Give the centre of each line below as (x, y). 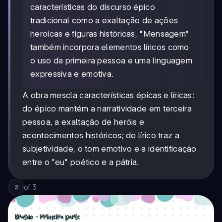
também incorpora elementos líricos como (110, 47)
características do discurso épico (93, 7)
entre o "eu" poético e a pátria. (81, 162)
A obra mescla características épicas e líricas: (109, 95)
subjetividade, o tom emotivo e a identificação (110, 149)
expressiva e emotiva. (72, 74)
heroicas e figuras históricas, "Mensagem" (110, 34)
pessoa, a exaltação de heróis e (83, 122)
